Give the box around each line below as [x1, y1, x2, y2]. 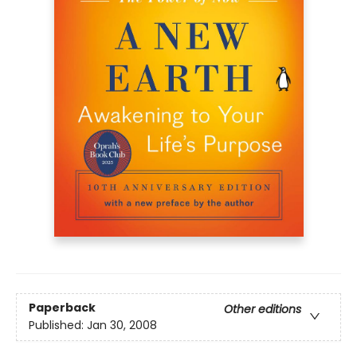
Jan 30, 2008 [87, 317, 157, 334]
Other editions [224, 301, 301, 318]
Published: [29, 317, 87, 334]
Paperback [29, 300, 96, 316]
